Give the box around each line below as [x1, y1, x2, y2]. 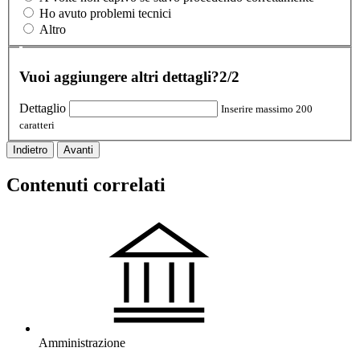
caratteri [19, 119, 55, 132]
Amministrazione [39, 336, 125, 350]
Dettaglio [19, 101, 66, 116]
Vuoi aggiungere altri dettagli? [19, 67, 219, 85]
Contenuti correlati [6, 174, 166, 196]
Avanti [63, 144, 93, 157]
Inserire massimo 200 [221, 103, 313, 116]
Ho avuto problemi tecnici [39, 6, 171, 21]
